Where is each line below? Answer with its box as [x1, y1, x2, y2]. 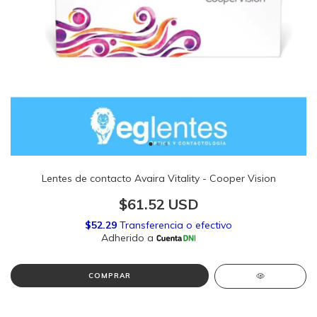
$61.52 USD [118, 195, 199, 213]
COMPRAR [88, 271, 131, 280]
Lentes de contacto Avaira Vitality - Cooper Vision [41, 172, 276, 185]
